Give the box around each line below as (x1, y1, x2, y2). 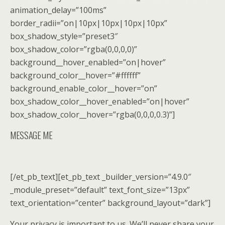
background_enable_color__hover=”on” (10, 83, 157, 94)
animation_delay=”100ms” (10, 5, 106, 16)
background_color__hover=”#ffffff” (10, 70, 141, 81)
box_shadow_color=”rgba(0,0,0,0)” (10, 44, 137, 55)
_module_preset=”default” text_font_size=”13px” (10, 184, 190, 195)
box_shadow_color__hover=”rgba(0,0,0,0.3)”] (10, 109, 175, 120)
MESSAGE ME (10, 128, 53, 142)
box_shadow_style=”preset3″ (10, 31, 118, 42)
